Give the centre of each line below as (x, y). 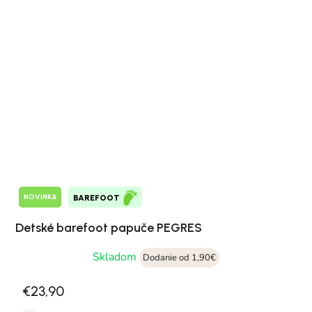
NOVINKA (40, 197)
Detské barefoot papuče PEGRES (109, 227)
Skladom (116, 257)
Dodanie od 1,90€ (179, 257)
